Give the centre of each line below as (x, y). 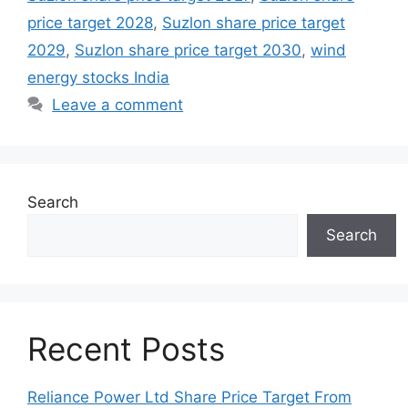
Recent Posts (126, 348)
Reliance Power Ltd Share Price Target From (189, 397)
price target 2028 (90, 22)
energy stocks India (98, 77)
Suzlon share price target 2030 (188, 50)
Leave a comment (118, 104)
